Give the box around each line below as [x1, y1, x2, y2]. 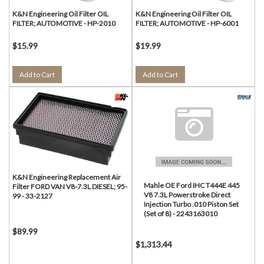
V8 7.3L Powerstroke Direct [144, 190, 230, 199]
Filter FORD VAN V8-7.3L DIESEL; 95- [12, 182, 127, 191]
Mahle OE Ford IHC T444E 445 [144, 181, 240, 190]
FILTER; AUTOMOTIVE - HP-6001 [136, 19, 239, 28]
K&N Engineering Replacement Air [12, 173, 121, 181]
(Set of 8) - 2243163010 [144, 209, 217, 218]
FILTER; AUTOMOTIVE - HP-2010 [12, 19, 115, 28]
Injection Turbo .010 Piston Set [144, 200, 239, 209]
